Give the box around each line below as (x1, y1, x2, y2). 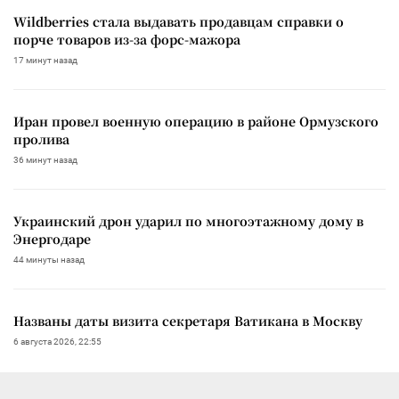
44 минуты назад (13, 254, 85, 265)
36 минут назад (13, 154, 77, 165)
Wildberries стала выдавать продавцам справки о (13, 12, 344, 30)
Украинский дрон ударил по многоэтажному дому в (13, 211, 363, 230)
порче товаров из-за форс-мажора (13, 29, 240, 48)
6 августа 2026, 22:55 (13, 336, 102, 346)
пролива (13, 129, 69, 148)
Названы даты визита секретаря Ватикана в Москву (13, 311, 362, 330)
